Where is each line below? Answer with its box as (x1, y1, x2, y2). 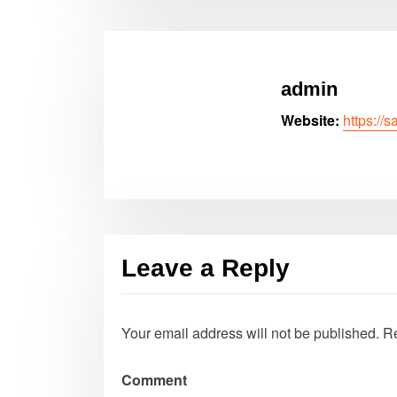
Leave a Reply (121, 254, 290, 283)
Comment (121, 370, 187, 391)
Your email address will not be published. (121, 323, 379, 344)
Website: (281, 109, 339, 130)
